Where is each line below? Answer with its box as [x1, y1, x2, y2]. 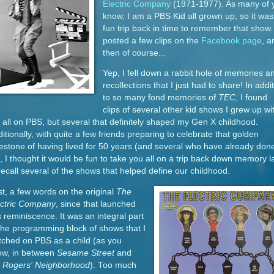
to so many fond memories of [102, 93, 218, 103]
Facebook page [201, 35, 262, 45]
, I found [235, 93, 267, 103]
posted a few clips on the [102, 35, 201, 45]
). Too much [90, 260, 136, 270]
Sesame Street [57, 248, 114, 257]
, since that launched [56, 199, 136, 209]
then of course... [102, 48, 166, 57]
